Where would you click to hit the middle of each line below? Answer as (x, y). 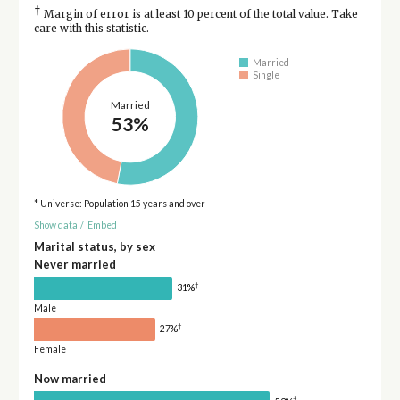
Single (267, 75)
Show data (55, 225)
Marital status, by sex (94, 246)
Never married (75, 264)
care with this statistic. (91, 28)
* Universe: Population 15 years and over (119, 203)
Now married (70, 378)
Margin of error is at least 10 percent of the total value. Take (199, 14)
